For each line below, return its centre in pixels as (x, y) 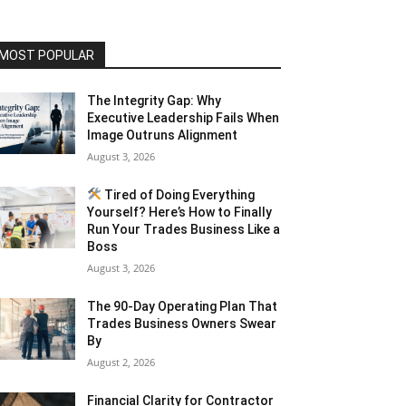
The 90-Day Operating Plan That (183, 306)
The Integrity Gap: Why (155, 100)
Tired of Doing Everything (179, 194)
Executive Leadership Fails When (184, 117)
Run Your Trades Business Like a (184, 229)
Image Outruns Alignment (163, 135)
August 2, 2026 (121, 362)
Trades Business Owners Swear (182, 323)
